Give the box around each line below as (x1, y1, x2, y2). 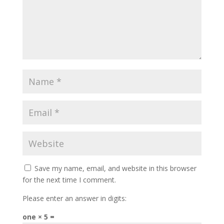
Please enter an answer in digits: (22, 193, 126, 203)
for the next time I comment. (22, 175, 116, 184)
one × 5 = (22, 212, 54, 221)
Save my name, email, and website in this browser (34, 163, 196, 173)
